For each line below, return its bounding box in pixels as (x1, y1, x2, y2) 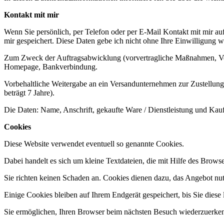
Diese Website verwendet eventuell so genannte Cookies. (4, 139, 184, 148)
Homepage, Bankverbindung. (4, 62, 97, 71)
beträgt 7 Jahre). (4, 88, 54, 97)
